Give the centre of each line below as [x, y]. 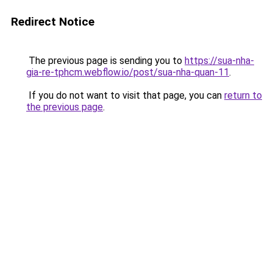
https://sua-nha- [219, 61]
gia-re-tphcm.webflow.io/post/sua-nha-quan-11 [128, 72]
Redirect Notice [53, 22]
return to [243, 95]
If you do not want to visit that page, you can [125, 95]
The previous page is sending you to [105, 61]
